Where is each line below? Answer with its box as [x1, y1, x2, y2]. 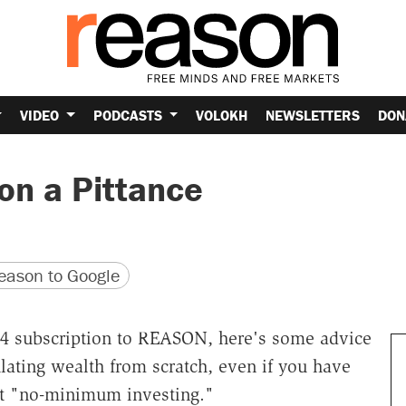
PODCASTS [92, 105, 166, 124]
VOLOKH [196, 105, 248, 124]
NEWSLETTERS [266, 105, 361, 124]
